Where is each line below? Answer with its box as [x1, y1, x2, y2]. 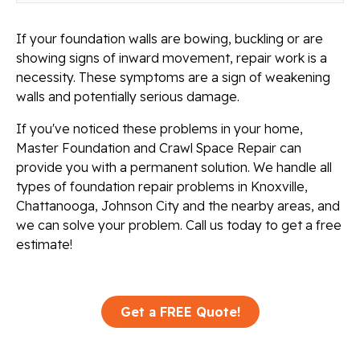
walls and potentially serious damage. [16, 88, 239, 105]
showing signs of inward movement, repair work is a [16, 50, 327, 67]
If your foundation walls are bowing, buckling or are [16, 31, 323, 47]
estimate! [16, 236, 72, 253]
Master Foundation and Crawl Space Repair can [16, 140, 301, 157]
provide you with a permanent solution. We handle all [16, 159, 332, 176]
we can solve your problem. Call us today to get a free [16, 217, 342, 234]
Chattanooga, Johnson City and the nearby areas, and [16, 198, 340, 215]
